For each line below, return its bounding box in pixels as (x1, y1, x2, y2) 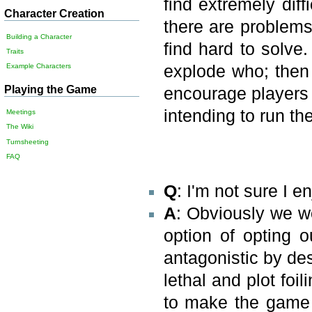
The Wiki (6, 123, 34, 131)
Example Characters (6, 62, 72, 70)
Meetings (6, 108, 36, 116)
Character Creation (4, 7, 105, 20)
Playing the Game (4, 82, 97, 95)
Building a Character (6, 32, 72, 40)
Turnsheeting (6, 137, 49, 146)
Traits (6, 47, 24, 56)
